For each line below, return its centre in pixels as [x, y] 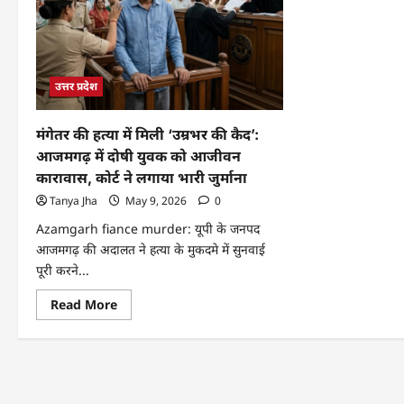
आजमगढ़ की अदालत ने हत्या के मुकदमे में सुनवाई [151, 249]
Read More [84, 304]
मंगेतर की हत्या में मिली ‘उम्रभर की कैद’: [147, 134]
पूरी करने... [63, 270]
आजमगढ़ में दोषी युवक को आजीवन [138, 156]
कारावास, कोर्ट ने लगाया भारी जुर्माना [142, 177]
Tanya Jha [73, 200]
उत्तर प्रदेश [76, 86]
